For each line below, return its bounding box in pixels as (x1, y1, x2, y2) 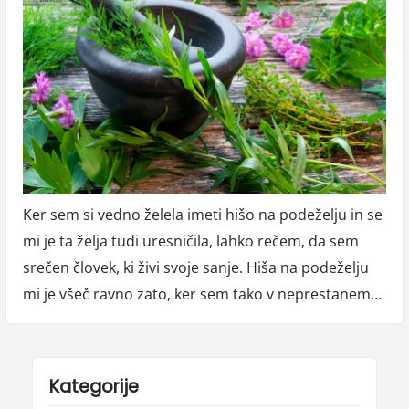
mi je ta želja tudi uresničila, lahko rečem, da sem (22, 230, 359, 251)
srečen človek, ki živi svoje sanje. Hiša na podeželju (22, 257, 369, 278)
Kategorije (48, 373, 139, 399)
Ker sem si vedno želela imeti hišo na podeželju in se (22, 204, 383, 225)
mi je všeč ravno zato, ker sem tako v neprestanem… (22, 283, 382, 304)
